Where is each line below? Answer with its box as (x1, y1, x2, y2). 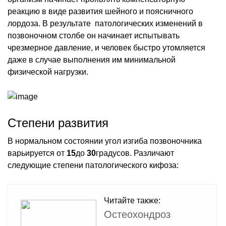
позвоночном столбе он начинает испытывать (8, 31, 180, 40)
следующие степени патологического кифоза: (8, 160, 179, 169)
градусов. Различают (96, 148, 174, 157)
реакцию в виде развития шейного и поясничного (8, 7, 193, 16)
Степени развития (8, 116, 108, 130)
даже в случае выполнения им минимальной (8, 55, 176, 64)
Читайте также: (104, 196, 160, 205)
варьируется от (8, 148, 67, 157)
